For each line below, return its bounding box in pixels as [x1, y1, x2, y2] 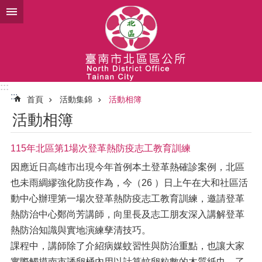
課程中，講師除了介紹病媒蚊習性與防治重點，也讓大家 [11, 241, 244, 251]
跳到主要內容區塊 [6, 6, 81, 16]
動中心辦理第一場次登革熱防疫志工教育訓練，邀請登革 [11, 194, 244, 204]
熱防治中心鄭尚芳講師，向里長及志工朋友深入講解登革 [11, 209, 244, 219]
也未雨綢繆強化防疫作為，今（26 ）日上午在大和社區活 [11, 178, 248, 188]
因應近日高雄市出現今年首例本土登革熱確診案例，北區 [11, 162, 244, 172]
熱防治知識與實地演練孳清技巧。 [11, 225, 151, 235]
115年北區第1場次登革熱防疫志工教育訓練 [11, 143, 191, 153]
